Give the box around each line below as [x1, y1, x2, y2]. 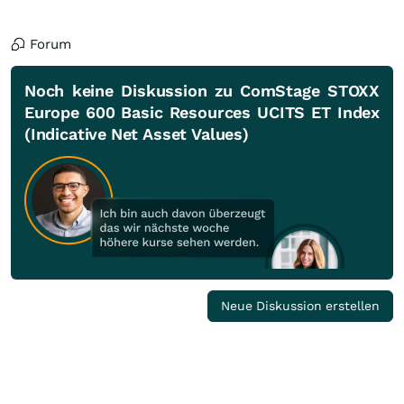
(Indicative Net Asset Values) [24, 124, 249, 143]
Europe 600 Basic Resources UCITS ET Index [24, 103, 380, 122]
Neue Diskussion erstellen [221, 298, 380, 313]
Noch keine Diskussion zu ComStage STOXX [24, 81, 380, 100]
